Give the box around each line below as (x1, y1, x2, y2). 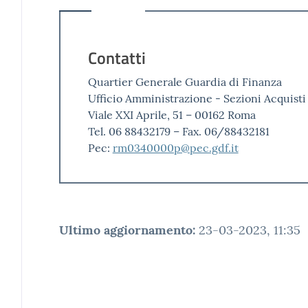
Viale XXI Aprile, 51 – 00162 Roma (87, 107, 256, 122)
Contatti (87, 44, 146, 70)
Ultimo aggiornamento (58, 221, 192, 238)
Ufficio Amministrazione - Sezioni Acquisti (87, 91, 306, 105)
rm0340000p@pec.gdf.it (112, 140, 239, 155)
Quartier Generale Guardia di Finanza (87, 74, 282, 89)
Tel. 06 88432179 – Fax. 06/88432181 (87, 124, 269, 138)
